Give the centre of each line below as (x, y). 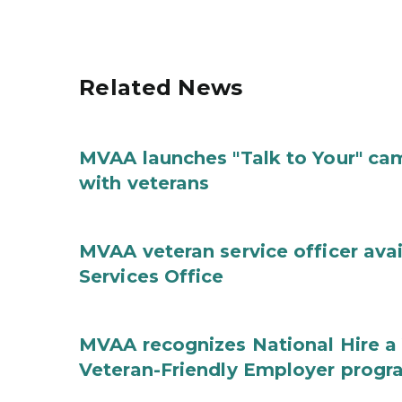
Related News (161, 87)
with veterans (144, 183)
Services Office (152, 276)
